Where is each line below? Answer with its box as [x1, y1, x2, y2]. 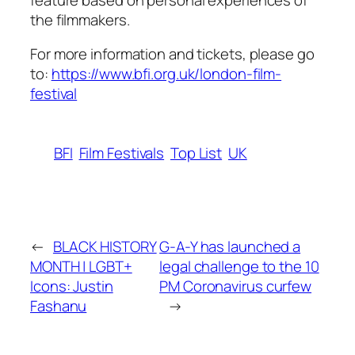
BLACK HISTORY [52, 235, 157, 257]
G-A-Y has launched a [159, 235, 301, 257]
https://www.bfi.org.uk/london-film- [51, 63, 282, 85]
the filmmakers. [30, 9, 130, 30]
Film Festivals [78, 143, 165, 164]
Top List [170, 143, 223, 164]
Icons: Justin [30, 275, 113, 296]
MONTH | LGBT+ [30, 255, 132, 277]
